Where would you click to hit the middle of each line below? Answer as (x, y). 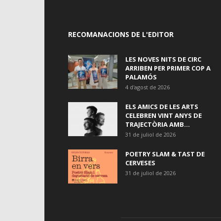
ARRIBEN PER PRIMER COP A (168, 68)
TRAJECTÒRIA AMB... (158, 124)
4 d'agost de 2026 (147, 87)
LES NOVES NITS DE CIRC (163, 59)
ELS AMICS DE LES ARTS (162, 106)
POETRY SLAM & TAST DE (165, 154)
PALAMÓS (141, 77)
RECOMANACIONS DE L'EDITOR (121, 34)
